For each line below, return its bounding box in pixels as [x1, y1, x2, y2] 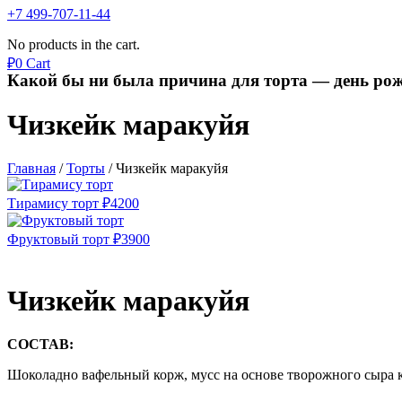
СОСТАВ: [7, 336, 74, 353]
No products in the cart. [7, 37, 140, 53]
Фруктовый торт [7, 232, 109, 248]
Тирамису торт [7, 196, 99, 212]
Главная [7, 161, 56, 177]
